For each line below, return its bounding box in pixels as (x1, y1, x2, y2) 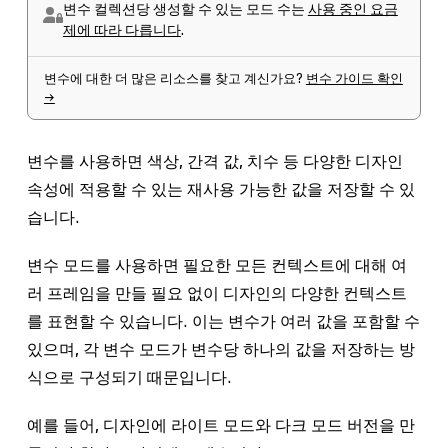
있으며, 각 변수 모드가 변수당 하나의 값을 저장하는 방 (26, 340, 415, 358)
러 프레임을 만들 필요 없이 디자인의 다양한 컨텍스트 (26, 284, 407, 302)
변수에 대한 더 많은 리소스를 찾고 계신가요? (43, 71, 306, 85)
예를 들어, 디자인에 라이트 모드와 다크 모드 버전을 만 (26, 416, 415, 434)
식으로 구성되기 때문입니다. (26, 368, 232, 386)
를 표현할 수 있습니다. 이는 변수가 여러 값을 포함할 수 (26, 312, 420, 330)
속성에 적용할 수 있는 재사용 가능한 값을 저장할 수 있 (26, 180, 415, 198)
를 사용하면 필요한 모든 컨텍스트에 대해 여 (94, 256, 407, 274)
